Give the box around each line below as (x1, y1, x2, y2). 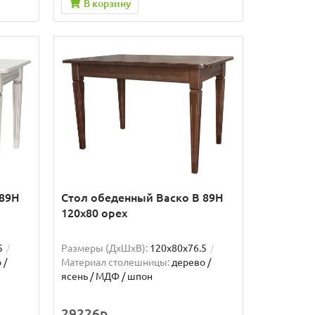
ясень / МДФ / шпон (60, 271, 153, 283)
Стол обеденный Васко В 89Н (60, 191, 224, 205)
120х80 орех (60, 207, 127, 220)
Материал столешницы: (60, 257, 169, 269)
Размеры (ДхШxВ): (60, 243, 148, 255)
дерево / (171, 257, 211, 269)
